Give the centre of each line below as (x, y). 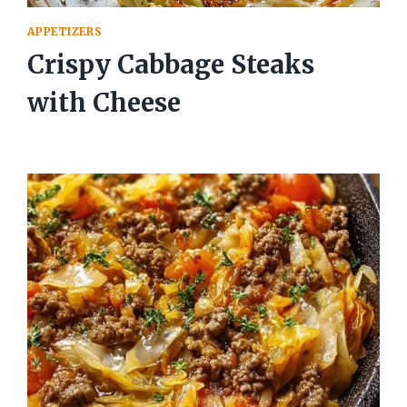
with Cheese (104, 103)
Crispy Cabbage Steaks (171, 65)
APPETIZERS (65, 32)
